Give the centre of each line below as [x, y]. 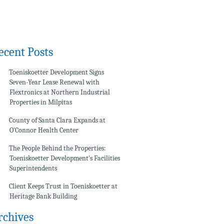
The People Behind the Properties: [57, 148]
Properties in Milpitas [40, 102]
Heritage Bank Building [43, 196]
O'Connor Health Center [44, 130]
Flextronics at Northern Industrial [59, 92]
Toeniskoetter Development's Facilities [64, 158]
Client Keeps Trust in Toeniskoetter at [63, 186]
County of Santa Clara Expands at [57, 120]
